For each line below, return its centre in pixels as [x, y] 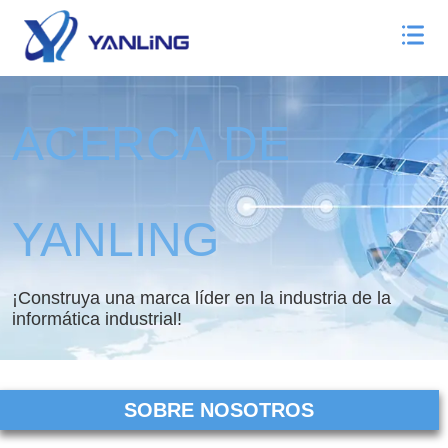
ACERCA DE [151, 144]
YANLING [116, 240]
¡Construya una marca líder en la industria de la [202, 298]
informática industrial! [97, 319]
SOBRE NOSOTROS [219, 409]
